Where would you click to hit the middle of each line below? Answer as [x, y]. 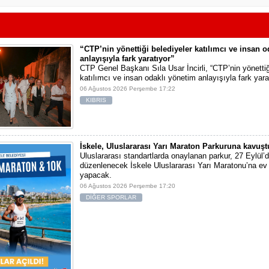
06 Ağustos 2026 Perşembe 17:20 [128, 186]
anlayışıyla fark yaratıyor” [127, 59]
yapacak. [96, 175]
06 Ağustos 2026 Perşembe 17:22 [128, 89]
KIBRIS [96, 100]
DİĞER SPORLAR [111, 198]
